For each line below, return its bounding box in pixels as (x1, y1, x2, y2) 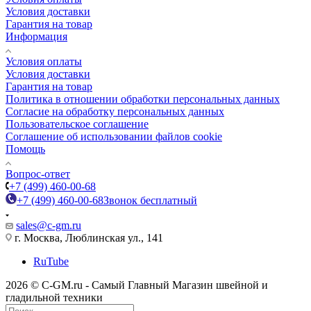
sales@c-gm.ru (16, 219, 81, 231)
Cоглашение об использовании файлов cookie (6, 130, 222, 142)
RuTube (33, 255, 69, 267)
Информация (6, 30, 67, 42)
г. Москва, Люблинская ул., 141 (12, 231, 163, 244)
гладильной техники (6, 291, 103, 303)
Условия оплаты (6, 55, 82, 67)
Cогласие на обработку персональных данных (6, 105, 224, 117)
